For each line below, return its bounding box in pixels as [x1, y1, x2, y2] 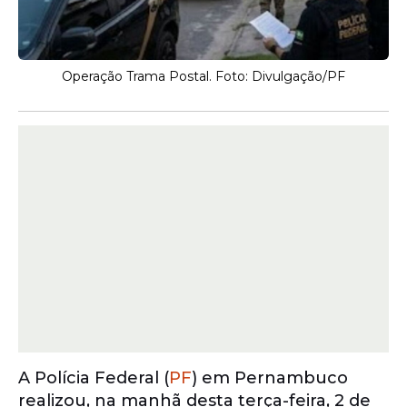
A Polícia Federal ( [18, 368, 169, 388]
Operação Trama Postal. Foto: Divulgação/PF [62, 68, 345, 84]
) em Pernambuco [192, 368, 348, 388]
